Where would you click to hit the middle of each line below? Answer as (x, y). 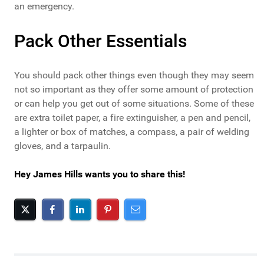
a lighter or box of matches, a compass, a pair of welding (132, 132)
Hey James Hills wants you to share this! (100, 174)
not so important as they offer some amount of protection (134, 90)
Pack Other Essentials (100, 41)
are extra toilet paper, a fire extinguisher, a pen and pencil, (132, 118)
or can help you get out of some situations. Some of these (134, 104)
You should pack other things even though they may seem (134, 75)
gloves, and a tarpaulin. (62, 146)
